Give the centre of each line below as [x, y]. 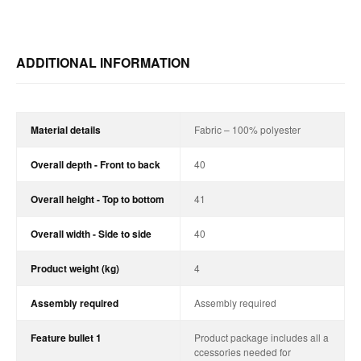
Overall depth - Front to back [95, 164]
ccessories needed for [242, 351]
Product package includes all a [261, 337]
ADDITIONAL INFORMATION [103, 62]
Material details [65, 129]
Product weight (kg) [75, 268]
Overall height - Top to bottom [97, 199]
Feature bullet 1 [66, 337]
